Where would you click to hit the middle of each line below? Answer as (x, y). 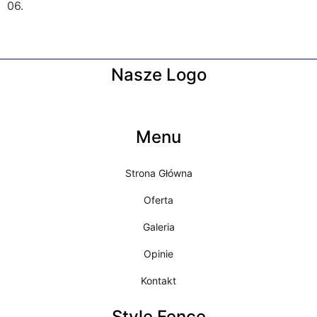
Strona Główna (158, 173)
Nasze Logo (158, 74)
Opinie (158, 253)
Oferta (158, 200)
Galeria (158, 226)
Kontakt (158, 280)
